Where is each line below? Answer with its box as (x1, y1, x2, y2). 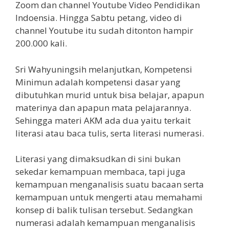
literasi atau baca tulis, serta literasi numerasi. (15, 127, 204, 139)
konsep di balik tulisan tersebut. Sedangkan (15, 204, 193, 216)
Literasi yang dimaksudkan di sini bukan (15, 153, 180, 165)
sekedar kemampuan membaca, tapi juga (15, 166, 186, 178)
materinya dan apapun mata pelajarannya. (15, 101, 191, 113)
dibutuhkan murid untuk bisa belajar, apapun (15, 88, 204, 101)
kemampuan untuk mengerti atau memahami (15, 191, 202, 203)
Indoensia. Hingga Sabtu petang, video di (15, 12, 182, 24)
